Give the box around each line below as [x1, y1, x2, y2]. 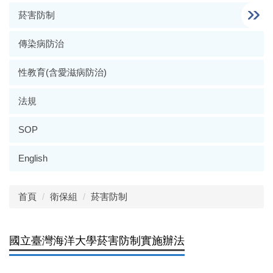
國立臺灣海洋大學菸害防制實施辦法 [9, 235, 185, 247]
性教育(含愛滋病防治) [18, 67, 107, 77]
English [18, 153, 48, 163]
